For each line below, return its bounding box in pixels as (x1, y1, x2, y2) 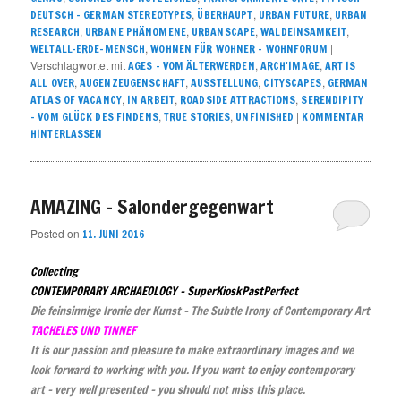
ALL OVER (30, 75, 75, 91)
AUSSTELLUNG (191, 75, 259, 91)
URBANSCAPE (191, 24, 256, 40)
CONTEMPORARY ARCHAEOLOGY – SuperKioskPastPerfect (30, 282, 299, 299)
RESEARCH (30, 24, 81, 40)
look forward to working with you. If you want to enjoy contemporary (30, 361, 355, 378)
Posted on (30, 225, 83, 241)
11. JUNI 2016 (82, 226, 146, 242)
